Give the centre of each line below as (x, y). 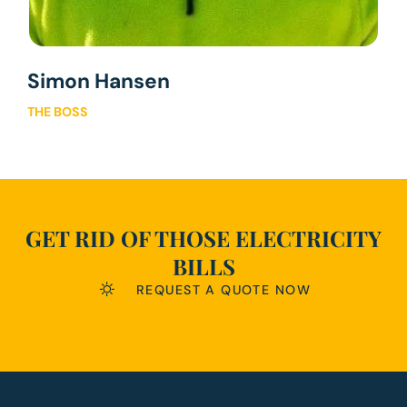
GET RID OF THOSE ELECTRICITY (203, 238)
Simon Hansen (99, 80)
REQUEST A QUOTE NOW (223, 289)
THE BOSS (58, 111)
